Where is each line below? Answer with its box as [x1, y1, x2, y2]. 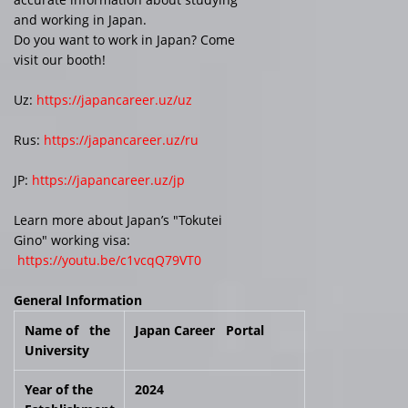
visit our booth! [14, 50, 106, 68]
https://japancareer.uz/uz [36, 90, 192, 108]
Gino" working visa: [14, 230, 130, 249]
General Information [14, 291, 142, 309]
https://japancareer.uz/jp [32, 170, 185, 189]
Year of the [24, 380, 100, 398]
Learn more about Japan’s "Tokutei [14, 210, 222, 229]
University [24, 341, 89, 359]
